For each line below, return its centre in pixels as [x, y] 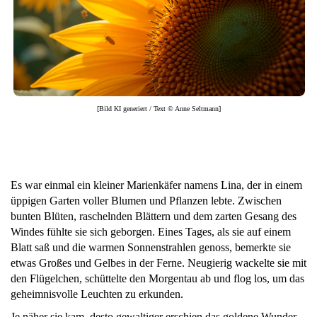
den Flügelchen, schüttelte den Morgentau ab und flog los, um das [157, 278]
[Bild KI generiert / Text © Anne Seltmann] [158, 108]
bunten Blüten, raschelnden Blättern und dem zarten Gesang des [154, 216]
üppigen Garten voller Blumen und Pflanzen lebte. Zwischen [146, 200]
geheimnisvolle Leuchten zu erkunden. [97, 294]
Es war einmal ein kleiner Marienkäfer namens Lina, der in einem [156, 185]
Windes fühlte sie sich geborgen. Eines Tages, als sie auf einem [151, 231]
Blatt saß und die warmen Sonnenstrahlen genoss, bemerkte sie [151, 247]
